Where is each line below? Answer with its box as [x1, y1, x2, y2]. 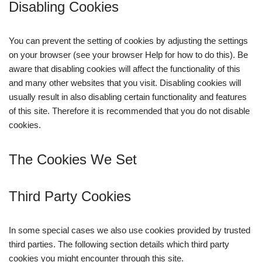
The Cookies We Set [9, 151, 137, 167]
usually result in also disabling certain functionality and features [9, 92, 247, 102]
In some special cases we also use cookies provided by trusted [9, 225, 250, 235]
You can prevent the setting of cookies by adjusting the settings [9, 36, 248, 46]
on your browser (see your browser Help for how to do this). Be [9, 50, 248, 60]
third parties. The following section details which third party [9, 239, 229, 249]
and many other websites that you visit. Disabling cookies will [9, 78, 241, 88]
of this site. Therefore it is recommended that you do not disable [9, 106, 250, 116]
